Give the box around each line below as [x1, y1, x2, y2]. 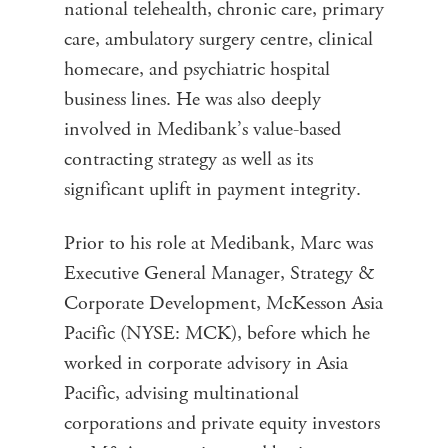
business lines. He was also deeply [64, 85, 321, 113]
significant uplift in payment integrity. [64, 175, 361, 203]
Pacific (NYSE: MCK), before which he [64, 319, 370, 347]
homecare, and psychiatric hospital [64, 55, 330, 83]
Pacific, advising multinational [64, 379, 299, 407]
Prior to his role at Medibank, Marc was [64, 229, 373, 257]
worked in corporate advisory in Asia [64, 349, 348, 377]
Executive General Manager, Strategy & [64, 259, 374, 287]
